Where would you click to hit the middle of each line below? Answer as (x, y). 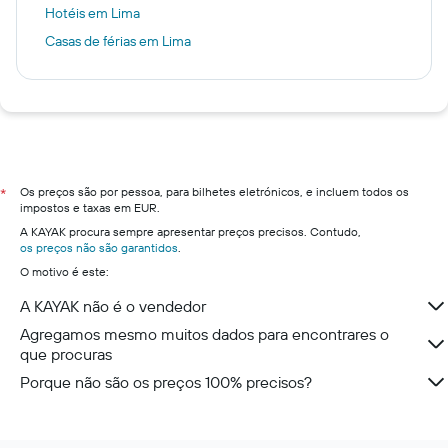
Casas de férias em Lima (118, 41)
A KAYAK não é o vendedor (113, 306)
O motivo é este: (64, 271)
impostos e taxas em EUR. (90, 207)
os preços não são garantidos (99, 247)
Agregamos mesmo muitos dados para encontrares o (204, 334)
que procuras (66, 354)
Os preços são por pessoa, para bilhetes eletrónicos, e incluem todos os (214, 191)
